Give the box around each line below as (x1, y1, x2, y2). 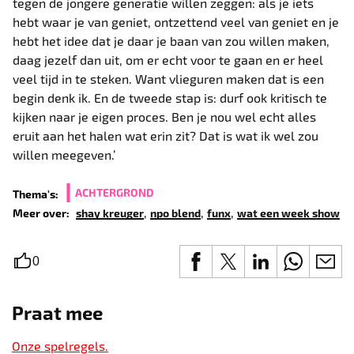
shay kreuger (76, 205, 145, 220)
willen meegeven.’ (13, 146, 116, 162)
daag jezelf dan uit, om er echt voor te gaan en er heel (13, 51, 324, 67)
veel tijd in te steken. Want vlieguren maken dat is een (13, 70, 325, 86)
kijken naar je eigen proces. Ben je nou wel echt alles (13, 108, 317, 124)
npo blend (150, 205, 201, 220)
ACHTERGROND (75, 185, 155, 199)
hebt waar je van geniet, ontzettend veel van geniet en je (13, 13, 340, 29)
